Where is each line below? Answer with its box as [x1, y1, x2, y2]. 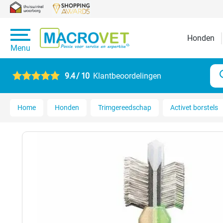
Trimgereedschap [98, 104, 151, 111]
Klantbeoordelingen [93, 71, 162, 81]
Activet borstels [170, 104, 218, 111]
